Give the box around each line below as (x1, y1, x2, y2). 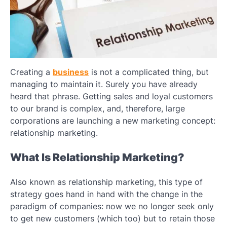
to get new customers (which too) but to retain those (10, 213, 215, 223)
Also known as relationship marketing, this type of (10, 176, 203, 187)
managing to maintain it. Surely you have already (10, 79, 198, 89)
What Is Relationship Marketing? (10, 150, 184, 164)
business (53, 66, 89, 77)
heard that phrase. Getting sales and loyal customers (10, 91, 213, 101)
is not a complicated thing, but (89, 66, 209, 77)
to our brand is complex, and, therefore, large (10, 103, 185, 113)
